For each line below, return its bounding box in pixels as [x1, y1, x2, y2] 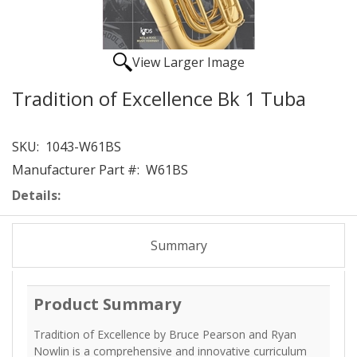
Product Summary [33, 293, 181, 315]
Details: [12, 186, 61, 204]
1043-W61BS [39, 138, 121, 155]
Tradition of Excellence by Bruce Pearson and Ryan [33, 327, 296, 342]
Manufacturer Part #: [12, 161, 139, 178]
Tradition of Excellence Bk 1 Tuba [12, 85, 306, 112]
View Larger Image [131, 53, 245, 71]
